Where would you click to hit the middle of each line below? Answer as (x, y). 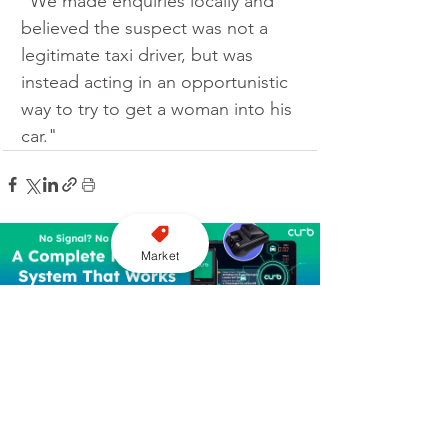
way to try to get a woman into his (159, 109)
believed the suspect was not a (147, 28)
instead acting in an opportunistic (157, 82)
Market (160, 255)
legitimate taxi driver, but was (139, 55)
